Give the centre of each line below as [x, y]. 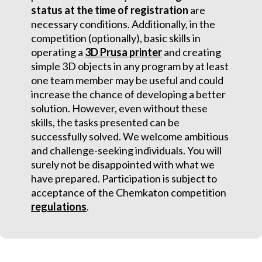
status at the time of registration [110, 10]
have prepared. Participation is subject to [124, 178]
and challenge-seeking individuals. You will [126, 150]
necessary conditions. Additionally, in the [123, 24]
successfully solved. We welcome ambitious [130, 136]
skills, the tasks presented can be [105, 122]
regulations [59, 206]
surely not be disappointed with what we [123, 164]
